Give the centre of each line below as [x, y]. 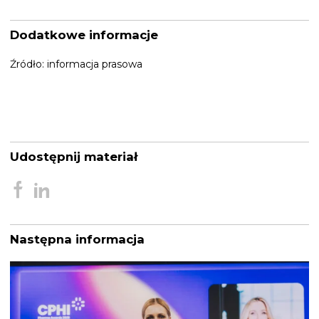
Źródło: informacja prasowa [76, 64]
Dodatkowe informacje [84, 35]
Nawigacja [52, 270]
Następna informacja [77, 240]
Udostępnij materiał [74, 157]
